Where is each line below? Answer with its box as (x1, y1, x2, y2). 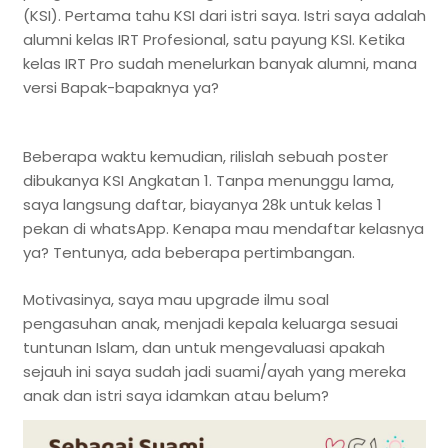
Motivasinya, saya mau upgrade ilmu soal (22, 288, 329, 310)
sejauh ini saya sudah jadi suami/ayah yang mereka (22, 360, 406, 382)
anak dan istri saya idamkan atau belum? (22, 384, 329, 406)
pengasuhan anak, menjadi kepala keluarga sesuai (22, 312, 398, 334)
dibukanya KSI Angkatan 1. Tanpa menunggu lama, (22, 170, 394, 192)
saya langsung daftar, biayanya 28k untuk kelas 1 (22, 194, 382, 216)
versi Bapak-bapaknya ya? (22, 77, 219, 99)
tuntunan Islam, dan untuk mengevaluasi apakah (22, 336, 385, 358)
